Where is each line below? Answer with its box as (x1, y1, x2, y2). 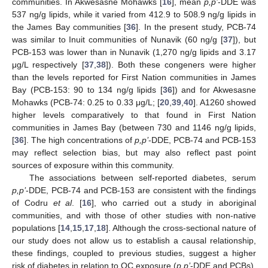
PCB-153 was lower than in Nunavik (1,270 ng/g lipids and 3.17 (12, 47, 256, 57)
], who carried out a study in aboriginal (92, 198, 257, 208)
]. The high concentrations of (24, 135, 135, 145)
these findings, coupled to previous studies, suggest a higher (12, 248, 256, 258)
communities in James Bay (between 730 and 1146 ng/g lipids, (12, 123, 256, 133)
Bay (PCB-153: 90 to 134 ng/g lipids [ (12, 85, 163, 95)
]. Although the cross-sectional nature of (106, 223, 256, 233)
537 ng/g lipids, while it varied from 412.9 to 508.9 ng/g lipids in (12, 10, 256, 20)
